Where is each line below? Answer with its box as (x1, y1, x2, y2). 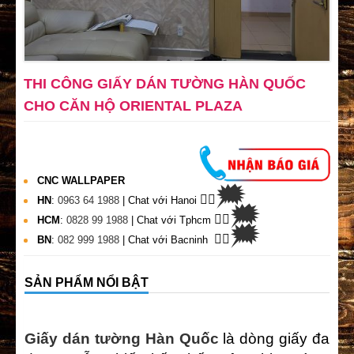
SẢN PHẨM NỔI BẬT (24, 276, 149, 290)
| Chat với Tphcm (131, 214, 214, 227)
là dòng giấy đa (218, 330, 330, 348)
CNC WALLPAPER (37, 175, 125, 187)
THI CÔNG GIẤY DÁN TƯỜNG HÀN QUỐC (24, 76, 306, 92)
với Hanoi (153, 194, 200, 207)
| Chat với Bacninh (122, 234, 214, 247)
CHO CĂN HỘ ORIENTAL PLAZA (24, 98, 243, 115)
